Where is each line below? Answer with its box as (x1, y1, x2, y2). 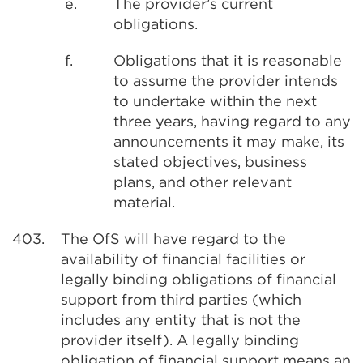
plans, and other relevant (113, 173, 292, 190)
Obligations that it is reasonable (113, 52, 342, 69)
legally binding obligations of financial (61, 271, 336, 288)
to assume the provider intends (113, 72, 338, 89)
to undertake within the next (113, 92, 317, 109)
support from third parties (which (61, 291, 301, 308)
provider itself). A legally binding (61, 331, 299, 348)
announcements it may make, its (113, 133, 344, 150)
